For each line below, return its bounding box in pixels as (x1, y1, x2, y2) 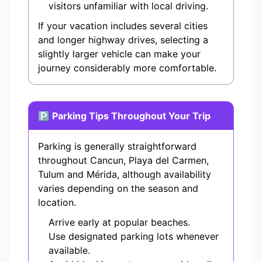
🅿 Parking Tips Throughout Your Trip (38, 110, 211, 122)
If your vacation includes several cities (38, 20, 208, 32)
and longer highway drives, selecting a (38, 34, 208, 46)
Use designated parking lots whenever (49, 230, 219, 243)
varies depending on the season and (38, 182, 198, 195)
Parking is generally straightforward (38, 140, 196, 153)
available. (49, 244, 90, 257)
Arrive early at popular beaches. (49, 216, 190, 229)
